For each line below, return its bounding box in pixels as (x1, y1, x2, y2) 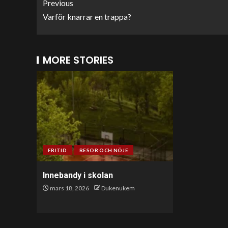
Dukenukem (101, 184, 135, 192)
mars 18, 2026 (49, 184, 89, 192)
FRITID (48, 147, 67, 153)
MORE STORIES (43, 53, 113, 67)
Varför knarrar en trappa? (43, 12, 131, 21)
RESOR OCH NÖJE (79, 147, 129, 153)
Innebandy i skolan (43, 170, 113, 180)
